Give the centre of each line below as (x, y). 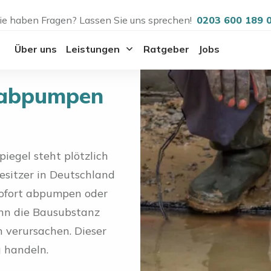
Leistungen (93, 49)
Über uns (35, 49)
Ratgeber (166, 49)
